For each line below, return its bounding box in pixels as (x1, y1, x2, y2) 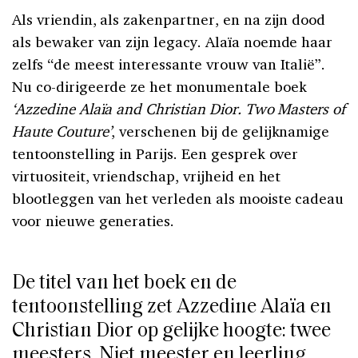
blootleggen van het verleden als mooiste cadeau (12, 188, 344, 208)
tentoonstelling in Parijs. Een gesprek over (12, 143, 299, 163)
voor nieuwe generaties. (12, 210, 175, 230)
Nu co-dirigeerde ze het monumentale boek (12, 76, 307, 96)
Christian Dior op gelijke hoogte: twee (12, 320, 331, 341)
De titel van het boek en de (12, 272, 237, 293)
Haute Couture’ (12, 121, 112, 141)
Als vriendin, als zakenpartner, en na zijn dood (12, 9, 326, 29)
